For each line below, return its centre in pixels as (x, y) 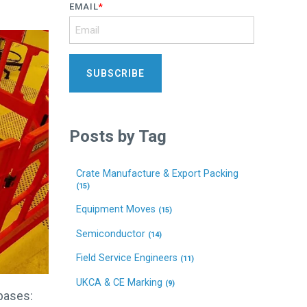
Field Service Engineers (128, 258)
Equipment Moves (117, 210)
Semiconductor (112, 234)
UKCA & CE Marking (121, 282)
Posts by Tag (118, 136)
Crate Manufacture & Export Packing (157, 173)
